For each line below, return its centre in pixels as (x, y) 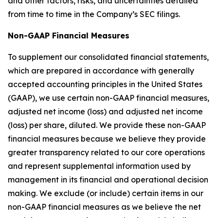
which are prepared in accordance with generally (101, 71)
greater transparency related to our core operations (106, 152)
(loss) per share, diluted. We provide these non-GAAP (107, 125)
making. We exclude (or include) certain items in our (106, 193)
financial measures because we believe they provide (107, 139)
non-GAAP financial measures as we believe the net (104, 207)
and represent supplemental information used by (99, 166)
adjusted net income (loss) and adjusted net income (105, 111)
